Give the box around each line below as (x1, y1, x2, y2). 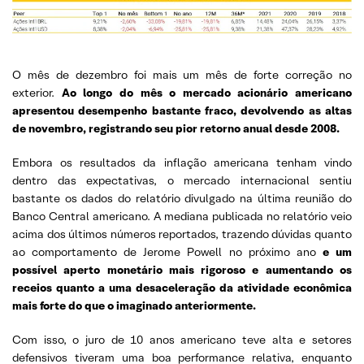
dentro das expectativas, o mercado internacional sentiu (12, 173, 352, 188)
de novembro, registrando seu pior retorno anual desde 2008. (12, 121, 340, 136)
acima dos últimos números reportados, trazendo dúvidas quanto (12, 227, 352, 241)
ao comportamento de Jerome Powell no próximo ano (12, 245, 323, 259)
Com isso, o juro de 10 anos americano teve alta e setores (12, 332, 352, 347)
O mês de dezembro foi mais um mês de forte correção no (12, 67, 352, 82)
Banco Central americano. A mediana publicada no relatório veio (12, 209, 352, 223)
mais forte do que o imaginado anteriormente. (12, 298, 256, 313)
